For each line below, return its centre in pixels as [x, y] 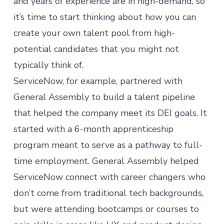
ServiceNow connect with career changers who [109, 177]
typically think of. [49, 65]
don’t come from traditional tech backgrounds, [108, 193]
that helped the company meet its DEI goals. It [110, 113]
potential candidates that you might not [96, 49]
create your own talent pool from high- [94, 33]
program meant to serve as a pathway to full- [108, 145]
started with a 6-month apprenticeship [93, 129]
